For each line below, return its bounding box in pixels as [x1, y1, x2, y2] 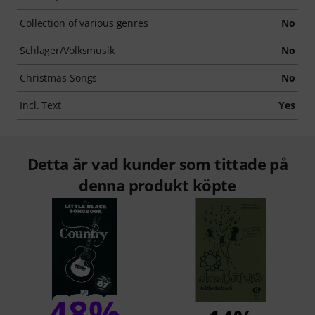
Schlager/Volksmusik [20, 44, 115, 58]
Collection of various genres [20, 16, 148, 30]
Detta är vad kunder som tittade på [27, 153, 288, 175]
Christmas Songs [20, 71, 98, 85]
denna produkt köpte [79, 174, 236, 196]
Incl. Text [20, 98, 61, 112]
